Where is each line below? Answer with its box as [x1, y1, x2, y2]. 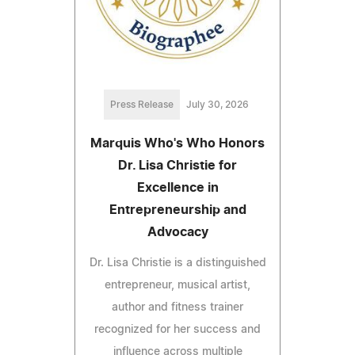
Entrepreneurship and [109, 204, 246, 217]
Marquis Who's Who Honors [90, 137, 265, 151]
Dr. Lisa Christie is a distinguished [89, 258, 266, 269]
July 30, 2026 [185, 100, 249, 110]
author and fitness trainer [112, 302, 243, 314]
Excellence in [136, 181, 219, 195]
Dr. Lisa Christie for [118, 159, 237, 173]
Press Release [109, 100, 174, 110]
